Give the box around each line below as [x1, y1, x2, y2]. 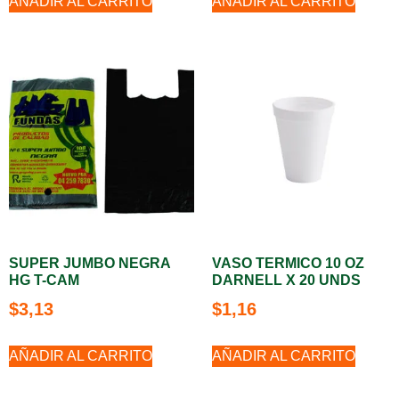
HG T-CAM [9, 273, 79, 288]
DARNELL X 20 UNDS [212, 273, 361, 288]
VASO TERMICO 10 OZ [212, 256, 364, 271]
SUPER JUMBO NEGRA [9, 256, 170, 271]
